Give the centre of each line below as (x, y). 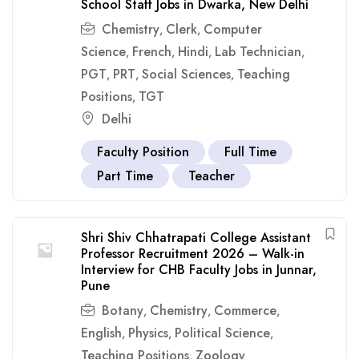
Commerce (245, 311)
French (152, 52)
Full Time (250, 152)
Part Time (125, 176)
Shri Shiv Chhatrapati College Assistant (196, 238)
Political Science (222, 333)
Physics (148, 333)
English (101, 333)
